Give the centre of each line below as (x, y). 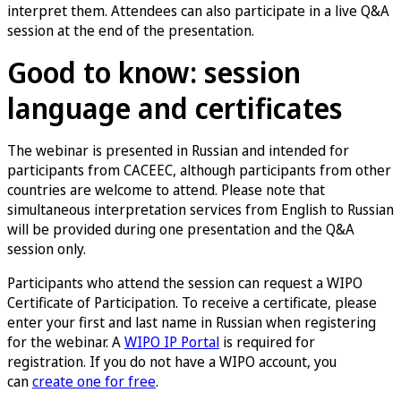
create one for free (94, 381)
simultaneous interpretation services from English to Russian (200, 209)
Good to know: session (154, 72)
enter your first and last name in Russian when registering (192, 322)
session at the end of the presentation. (131, 30)
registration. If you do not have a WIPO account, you (172, 361)
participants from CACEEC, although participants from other (199, 170)
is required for (267, 341)
